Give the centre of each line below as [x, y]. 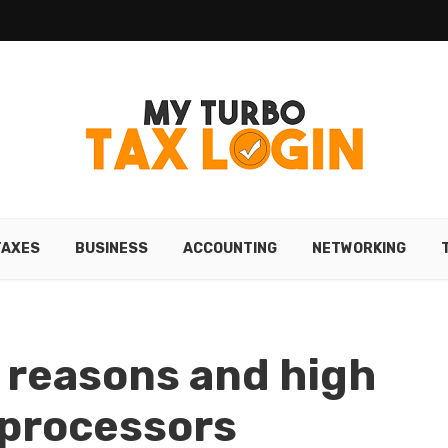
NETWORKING [359, 248]
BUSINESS [111, 248]
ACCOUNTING [230, 248]
